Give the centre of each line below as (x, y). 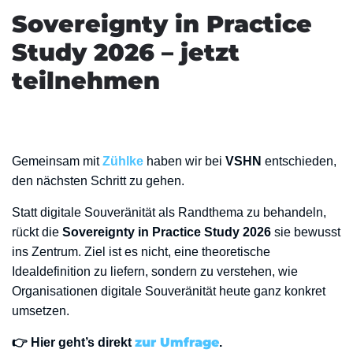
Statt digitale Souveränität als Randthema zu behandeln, (169, 212)
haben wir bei (184, 161)
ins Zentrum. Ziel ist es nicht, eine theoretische (141, 252)
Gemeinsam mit (57, 161)
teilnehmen (86, 81)
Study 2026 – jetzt (126, 52)
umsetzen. (41, 311)
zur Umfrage (177, 342)
